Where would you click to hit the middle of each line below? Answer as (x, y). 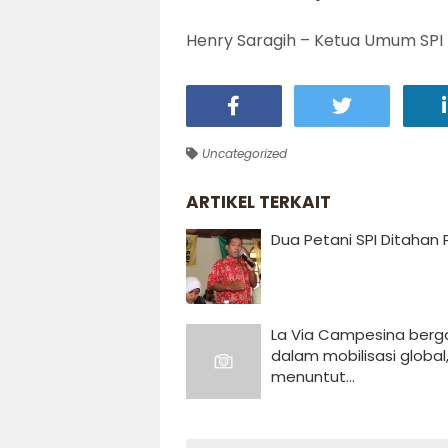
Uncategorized (242, 153)
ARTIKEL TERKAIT (258, 201)
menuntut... (312, 376)
